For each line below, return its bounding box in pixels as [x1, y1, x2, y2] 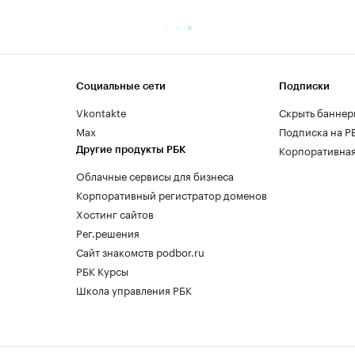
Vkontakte [76, 103, 127, 120]
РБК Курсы [76, 261, 128, 278]
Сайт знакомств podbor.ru [76, 242, 204, 259]
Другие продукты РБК [76, 143, 186, 155]
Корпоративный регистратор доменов [76, 185, 267, 202]
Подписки [279, 80, 330, 91]
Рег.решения [76, 223, 139, 240]
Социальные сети [76, 80, 166, 91]
